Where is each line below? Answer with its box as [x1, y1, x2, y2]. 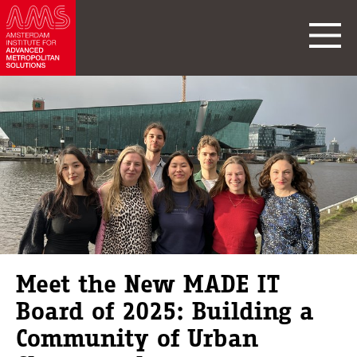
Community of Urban [16, 324, 258, 351]
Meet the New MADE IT [16, 270, 280, 297]
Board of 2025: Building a [16, 297, 314, 324]
